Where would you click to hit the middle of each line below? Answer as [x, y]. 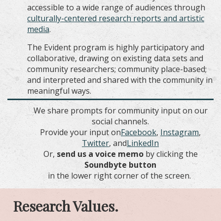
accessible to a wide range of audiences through [116, 7]
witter [98, 143]
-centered [79, 18]
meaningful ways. [60, 91]
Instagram [180, 132]
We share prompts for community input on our [120, 110]
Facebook [139, 132]
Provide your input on [80, 132]
